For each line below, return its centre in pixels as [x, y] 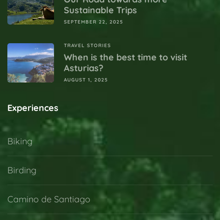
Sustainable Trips [100, 10]
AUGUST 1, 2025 [86, 80]
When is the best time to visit [125, 57]
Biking [20, 141]
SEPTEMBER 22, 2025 [94, 22]
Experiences [33, 108]
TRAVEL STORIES [87, 46]
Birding [22, 170]
